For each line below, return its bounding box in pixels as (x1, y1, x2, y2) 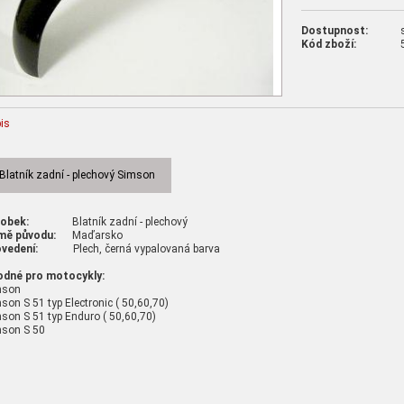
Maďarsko (56, 228, 123, 242)
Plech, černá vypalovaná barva (38, 242, 220, 255)
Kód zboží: (300, 38, 356, 50)
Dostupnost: (300, 24, 368, 37)
